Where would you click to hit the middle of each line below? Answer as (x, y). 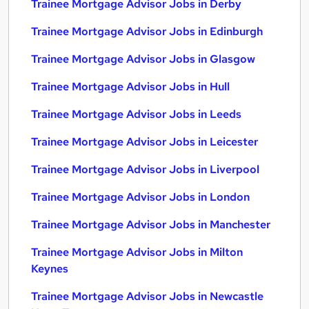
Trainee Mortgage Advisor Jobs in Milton (137, 252)
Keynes (50, 269)
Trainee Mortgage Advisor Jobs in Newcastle (147, 296)
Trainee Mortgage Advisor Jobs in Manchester (151, 225)
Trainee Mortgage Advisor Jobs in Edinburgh (147, 31)
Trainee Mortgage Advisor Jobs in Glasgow (143, 59)
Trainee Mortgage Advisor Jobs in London (140, 197)
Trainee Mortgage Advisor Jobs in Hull (130, 87)
